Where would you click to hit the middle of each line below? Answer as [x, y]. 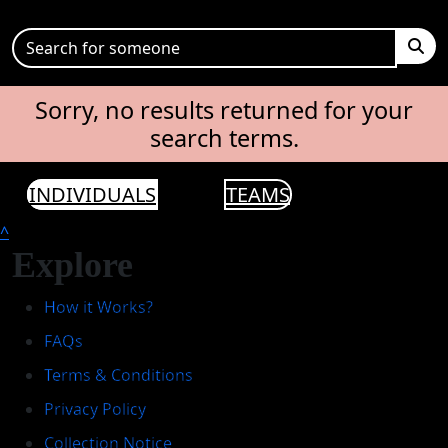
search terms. [224, 138]
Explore [72, 265]
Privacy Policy [95, 409]
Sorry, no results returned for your [224, 110]
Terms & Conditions [118, 375]
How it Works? [98, 307]
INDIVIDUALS [92, 194]
